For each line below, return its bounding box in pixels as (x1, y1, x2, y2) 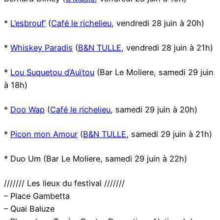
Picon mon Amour (10, 129, 78, 139)
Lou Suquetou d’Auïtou (10, 67, 94, 78)
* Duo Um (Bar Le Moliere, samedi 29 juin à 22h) (4, 154, 187, 164)
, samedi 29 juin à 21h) (126, 129, 212, 139)
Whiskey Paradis (10, 43, 73, 53)
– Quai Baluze (4, 204, 55, 214)
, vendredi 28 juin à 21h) (121, 43, 213, 53)
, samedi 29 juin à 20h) (110, 105, 197, 115)
